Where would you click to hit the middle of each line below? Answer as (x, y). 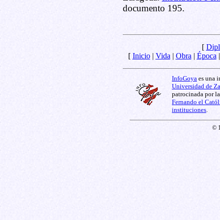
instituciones (189, 110)
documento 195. (153, 8)
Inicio (141, 55)
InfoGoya (184, 78)
